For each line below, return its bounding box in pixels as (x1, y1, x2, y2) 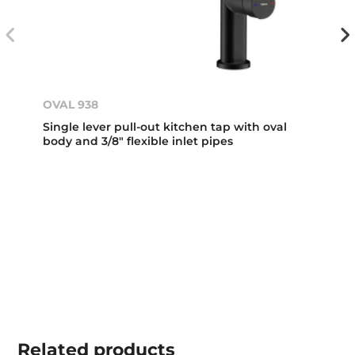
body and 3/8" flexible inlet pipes (43, 134, 234, 149)
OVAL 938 (43, 97, 99, 113)
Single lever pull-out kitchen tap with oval (43, 120, 288, 135)
